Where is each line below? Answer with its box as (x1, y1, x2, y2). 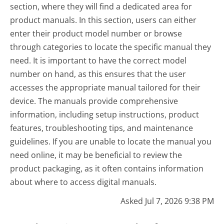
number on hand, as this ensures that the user (10, 68, 186, 80)
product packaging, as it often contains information (10, 163, 204, 174)
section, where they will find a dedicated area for (10, 1, 192, 12)
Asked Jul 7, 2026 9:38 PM (120, 195, 214, 207)
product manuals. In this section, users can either (10, 14, 197, 26)
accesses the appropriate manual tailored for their (10, 82, 201, 93)
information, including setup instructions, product (10, 109, 199, 120)
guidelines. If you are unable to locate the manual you (10, 136, 212, 147)
